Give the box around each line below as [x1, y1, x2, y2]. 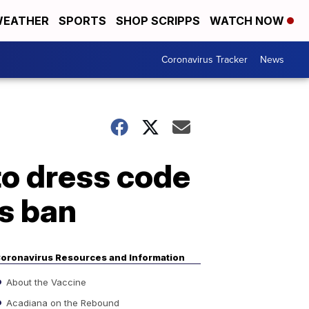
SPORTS [59, 14, 106, 28]
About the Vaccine [3, 276, 86, 288]
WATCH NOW [210, 14, 287, 28]
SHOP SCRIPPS [116, 14, 200, 28]
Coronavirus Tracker [161, 52, 248, 67]
